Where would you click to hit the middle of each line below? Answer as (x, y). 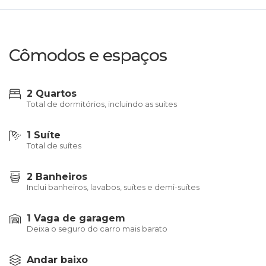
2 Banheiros (57, 177)
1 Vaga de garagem (76, 218)
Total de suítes (54, 145)
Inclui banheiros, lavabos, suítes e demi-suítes (113, 187)
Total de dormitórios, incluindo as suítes (102, 104)
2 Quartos (52, 94)
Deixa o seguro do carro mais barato (97, 229)
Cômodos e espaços (88, 55)
